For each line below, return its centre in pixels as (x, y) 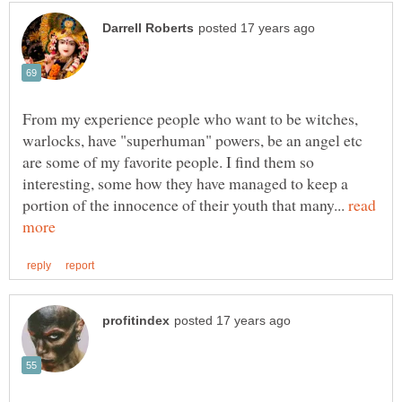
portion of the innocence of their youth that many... (185, 204)
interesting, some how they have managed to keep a (185, 183)
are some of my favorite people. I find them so (168, 161)
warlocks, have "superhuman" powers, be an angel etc (192, 140)
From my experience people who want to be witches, (190, 118)
